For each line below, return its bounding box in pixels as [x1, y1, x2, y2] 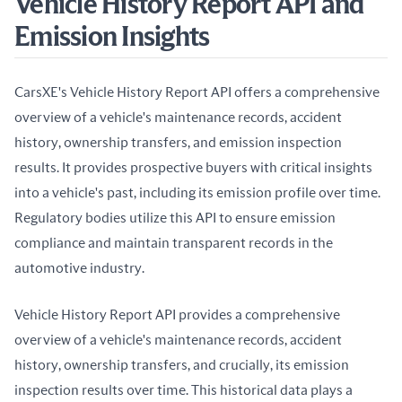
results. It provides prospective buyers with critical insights [14, 161, 372, 176]
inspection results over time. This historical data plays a [14, 383, 353, 398]
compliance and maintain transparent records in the [14, 236, 333, 251]
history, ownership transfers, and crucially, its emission [14, 358, 349, 373]
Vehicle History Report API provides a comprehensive [14, 308, 340, 323]
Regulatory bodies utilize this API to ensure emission [14, 211, 336, 226]
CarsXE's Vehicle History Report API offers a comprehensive [14, 85, 380, 100]
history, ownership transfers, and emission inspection [14, 135, 342, 151]
